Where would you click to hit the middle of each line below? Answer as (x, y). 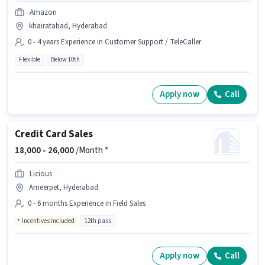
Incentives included (48, 221)
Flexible (30, 59)
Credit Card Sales (54, 134)
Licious (41, 174)
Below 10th (65, 59)
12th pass (98, 221)
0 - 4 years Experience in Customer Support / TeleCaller (114, 42)
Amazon (43, 12)
